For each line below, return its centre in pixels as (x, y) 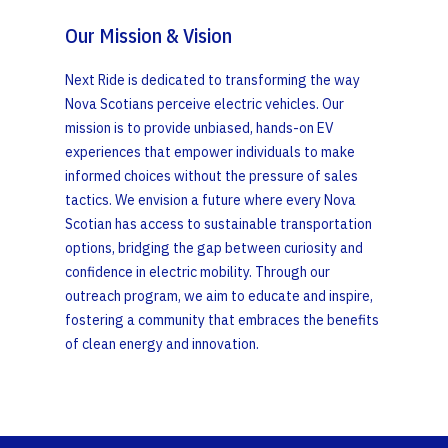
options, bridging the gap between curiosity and (213, 247)
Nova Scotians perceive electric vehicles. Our (204, 103)
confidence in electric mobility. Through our (197, 271)
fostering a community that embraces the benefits (221, 319)
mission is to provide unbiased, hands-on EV (199, 127)
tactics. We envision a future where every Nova (210, 199)
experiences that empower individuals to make (209, 151)
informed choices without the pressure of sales (211, 175)
